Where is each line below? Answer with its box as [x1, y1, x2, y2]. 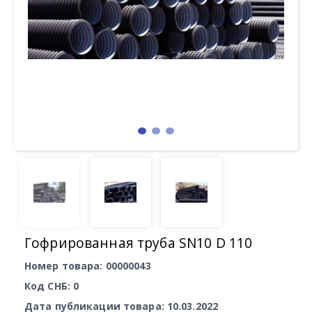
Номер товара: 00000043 [24, 259, 151, 272]
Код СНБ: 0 [24, 279, 79, 292]
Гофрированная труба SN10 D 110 [24, 233, 253, 252]
